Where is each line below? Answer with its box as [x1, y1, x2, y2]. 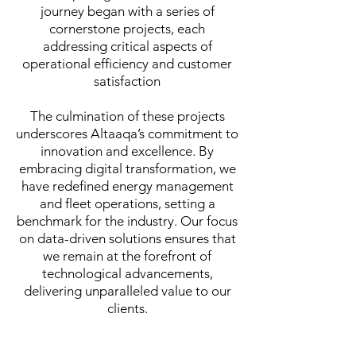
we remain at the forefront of [43, 248, 211, 264]
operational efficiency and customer [22, 56, 232, 72]
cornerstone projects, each [49, 21, 205, 37]
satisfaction [94, 73, 161, 89]
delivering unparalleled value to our [23, 283, 231, 299]
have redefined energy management [21, 178, 234, 194]
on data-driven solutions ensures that [18, 230, 236, 246]
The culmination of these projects [29, 108, 225, 124]
